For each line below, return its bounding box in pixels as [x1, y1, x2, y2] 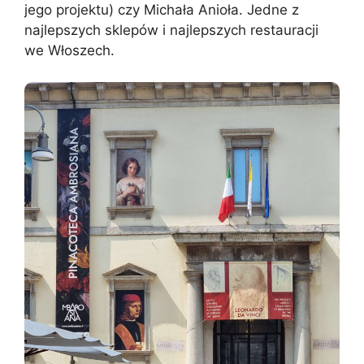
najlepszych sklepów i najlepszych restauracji [24, 22, 318, 39]
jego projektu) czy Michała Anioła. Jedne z [24, 2, 299, 19]
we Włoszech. [24, 42, 115, 59]
